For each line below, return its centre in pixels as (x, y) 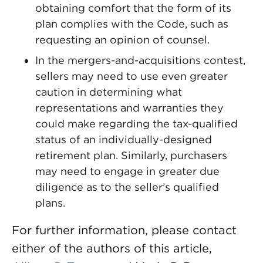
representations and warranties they (129, 108)
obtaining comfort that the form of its (133, 8)
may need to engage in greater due (127, 171)
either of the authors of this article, (112, 248)
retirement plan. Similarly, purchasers (131, 155)
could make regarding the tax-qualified (136, 124)
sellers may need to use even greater (131, 76)
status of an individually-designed (124, 139)
